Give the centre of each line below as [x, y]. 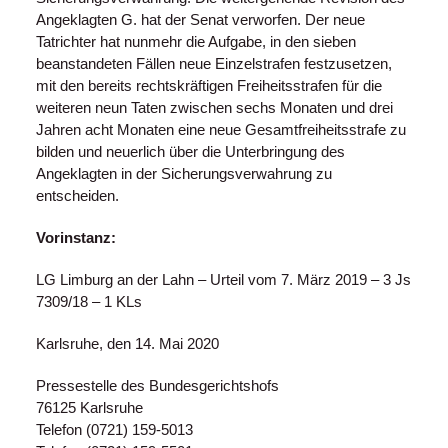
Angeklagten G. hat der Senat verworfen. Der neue [200, 19]
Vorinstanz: [75, 237]
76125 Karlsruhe [89, 407]
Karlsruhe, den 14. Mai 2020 [127, 343]
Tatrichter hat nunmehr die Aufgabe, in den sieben [195, 41]
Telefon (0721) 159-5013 [114, 429]
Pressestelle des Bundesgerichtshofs [157, 385]
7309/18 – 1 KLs [88, 301]
